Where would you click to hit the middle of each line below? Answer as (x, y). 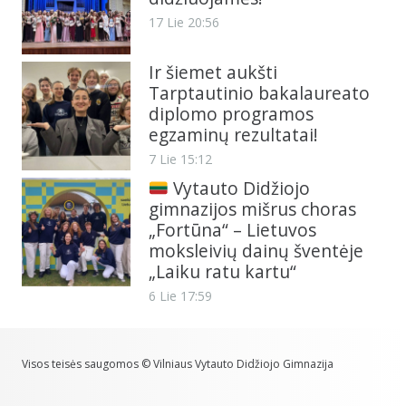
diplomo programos (231, 113)
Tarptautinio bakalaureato (259, 92)
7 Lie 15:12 (180, 159)
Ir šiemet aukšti (213, 72)
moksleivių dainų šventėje (256, 250)
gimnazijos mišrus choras (252, 208)
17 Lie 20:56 (184, 22)
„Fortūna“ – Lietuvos (232, 229)
